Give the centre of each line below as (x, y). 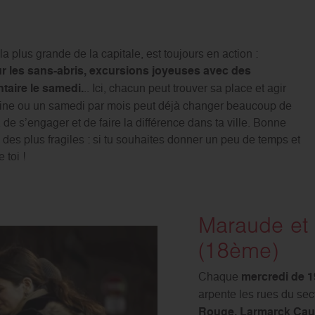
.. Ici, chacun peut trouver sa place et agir (185, 88)
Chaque (218, 276)
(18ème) (238, 253)
